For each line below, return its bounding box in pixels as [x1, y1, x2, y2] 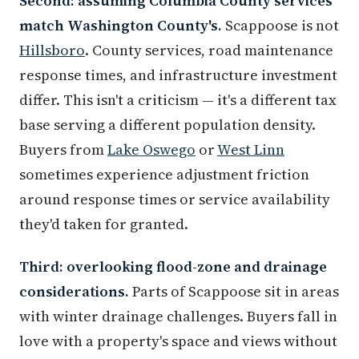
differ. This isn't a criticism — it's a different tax [19, 90, 337, 111]
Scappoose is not [222, 15, 339, 36]
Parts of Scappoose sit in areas [129, 281, 339, 302]
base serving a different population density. [19, 115, 316, 135]
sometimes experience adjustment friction [19, 164, 309, 185]
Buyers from [19, 139, 107, 160]
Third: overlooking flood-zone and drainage [19, 256, 327, 277]
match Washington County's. [19, 15, 222, 36]
